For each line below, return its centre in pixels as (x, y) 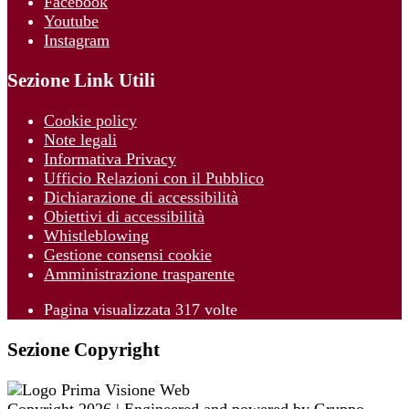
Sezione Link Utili (81, 80)
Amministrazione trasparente (139, 274)
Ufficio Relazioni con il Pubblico (154, 178)
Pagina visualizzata (110, 309)
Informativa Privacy (110, 159)
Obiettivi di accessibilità (124, 216)
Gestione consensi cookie (128, 255)
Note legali (80, 140)
